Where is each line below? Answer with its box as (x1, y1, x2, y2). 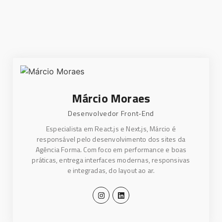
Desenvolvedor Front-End (67, 108, 155, 119)
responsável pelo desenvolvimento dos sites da (37, 134, 185, 145)
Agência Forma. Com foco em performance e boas (35, 144, 187, 155)
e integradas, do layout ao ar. (67, 165, 155, 176)
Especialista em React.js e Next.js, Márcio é (46, 123, 176, 134)
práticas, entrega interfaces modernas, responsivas (32, 155, 190, 166)
